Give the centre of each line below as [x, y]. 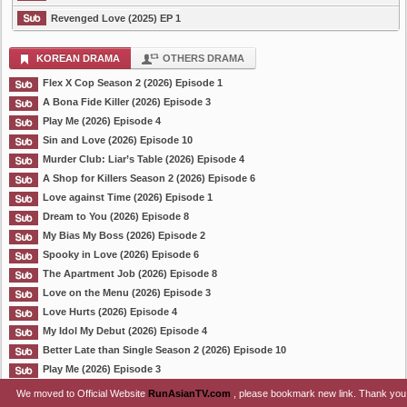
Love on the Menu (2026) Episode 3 [127, 293]
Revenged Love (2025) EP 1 [116, 18]
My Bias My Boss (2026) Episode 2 [124, 235]
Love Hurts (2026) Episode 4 [110, 312]
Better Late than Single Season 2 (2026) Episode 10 [164, 350]
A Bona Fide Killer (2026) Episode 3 [127, 102]
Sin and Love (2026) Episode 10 [118, 140]
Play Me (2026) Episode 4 [102, 121]
